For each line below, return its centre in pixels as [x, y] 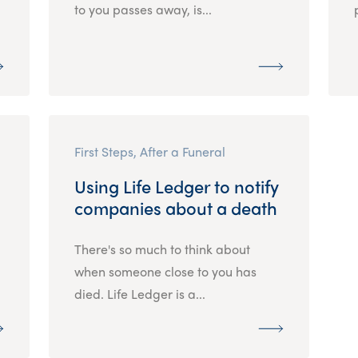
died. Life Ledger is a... [139, 293]
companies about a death [175, 207]
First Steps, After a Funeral [149, 151]
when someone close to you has [165, 271]
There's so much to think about [162, 249]
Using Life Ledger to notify [176, 186]
